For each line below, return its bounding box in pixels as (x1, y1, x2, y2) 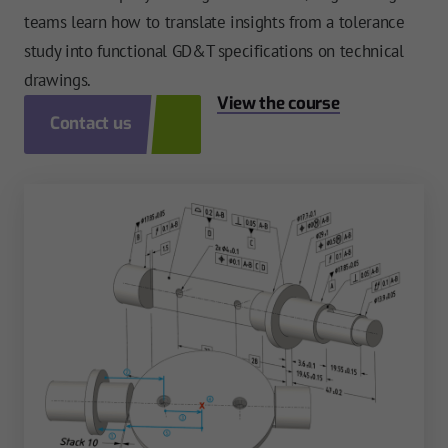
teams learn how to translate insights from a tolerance (24, 11, 405, 34)
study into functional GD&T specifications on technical (24, 40, 404, 63)
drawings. (24, 69, 91, 92)
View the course (217, 92, 340, 116)
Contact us (50, 112, 132, 136)
